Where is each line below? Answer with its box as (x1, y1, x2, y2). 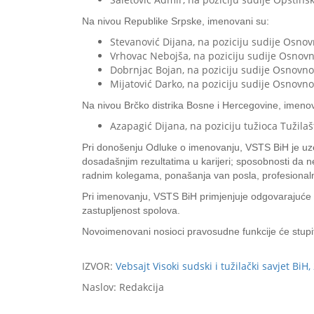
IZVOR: (82, 259, 116, 273)
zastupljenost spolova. (82, 205, 180, 216)
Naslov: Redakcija (82, 280, 164, 294)
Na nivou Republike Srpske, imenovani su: (82, 15, 269, 27)
